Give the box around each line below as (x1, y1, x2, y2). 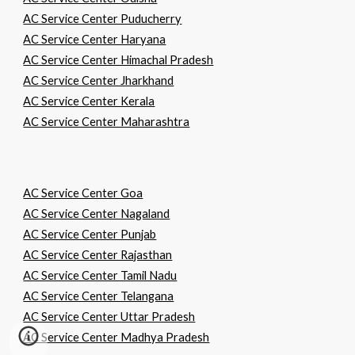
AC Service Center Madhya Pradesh (23, 330, 210, 344)
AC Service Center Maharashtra (23, 115, 190, 128)
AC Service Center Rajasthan (23, 248, 173, 261)
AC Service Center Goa (23, 186, 143, 200)
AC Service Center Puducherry (23, 12, 182, 25)
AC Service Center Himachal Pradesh (23, 53, 214, 67)
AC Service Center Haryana (23, 32, 166, 46)
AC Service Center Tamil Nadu (23, 269, 177, 282)
